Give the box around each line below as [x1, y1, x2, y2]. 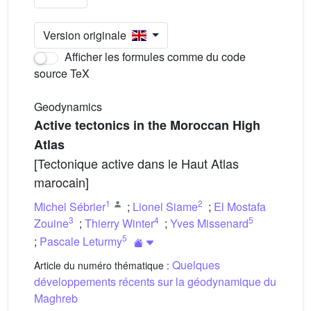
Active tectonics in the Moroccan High [34, 116, 260, 134]
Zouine [34, 215, 69, 231]
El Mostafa [214, 199, 266, 215]
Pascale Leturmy [40, 233, 122, 249]
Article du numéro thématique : [34, 258, 172, 272]
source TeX [34, 65, 90, 81]
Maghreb [34, 290, 78, 306]
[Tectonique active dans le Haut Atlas [34, 154, 239, 172]
